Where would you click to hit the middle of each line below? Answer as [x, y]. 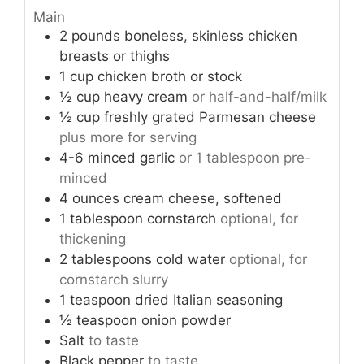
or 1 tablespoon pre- [245, 158]
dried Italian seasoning [209, 300]
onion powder [186, 321]
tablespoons [112, 260]
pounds [96, 36]
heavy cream [146, 97]
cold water [191, 260]
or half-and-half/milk [259, 97]
